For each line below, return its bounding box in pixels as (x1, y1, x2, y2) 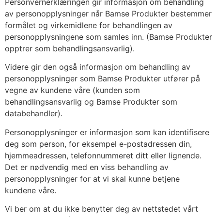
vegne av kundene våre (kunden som (5, 85, 140, 95)
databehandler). (5, 108, 62, 119)
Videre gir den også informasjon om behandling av (5, 62, 190, 72)
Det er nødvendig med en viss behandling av (5, 162, 169, 172)
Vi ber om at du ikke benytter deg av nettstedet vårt (5, 203, 198, 214)
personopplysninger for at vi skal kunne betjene (5, 173, 180, 184)
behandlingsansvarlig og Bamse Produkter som (5, 97, 177, 107)
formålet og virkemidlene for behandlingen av (5, 20, 172, 30)
